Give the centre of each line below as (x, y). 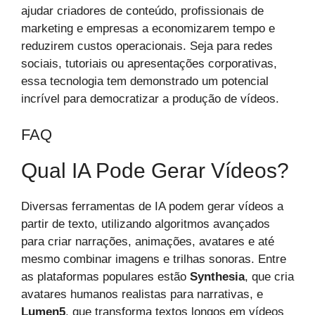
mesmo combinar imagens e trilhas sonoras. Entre (154, 259)
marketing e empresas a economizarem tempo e (148, 29)
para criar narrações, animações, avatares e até (148, 241)
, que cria (269, 276)
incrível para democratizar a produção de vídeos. (150, 99)
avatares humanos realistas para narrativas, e (142, 294)
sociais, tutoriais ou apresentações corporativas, (149, 64)
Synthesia (217, 276)
